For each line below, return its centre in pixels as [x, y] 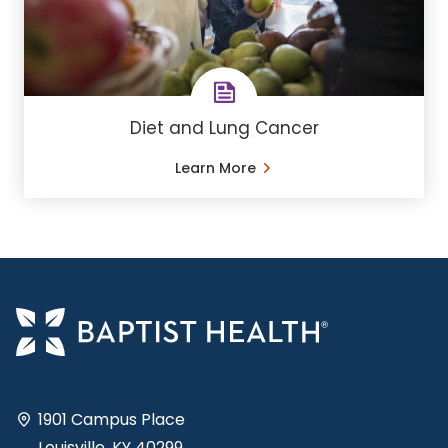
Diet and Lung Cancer [224, 127]
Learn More [215, 167]
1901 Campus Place [111, 420]
